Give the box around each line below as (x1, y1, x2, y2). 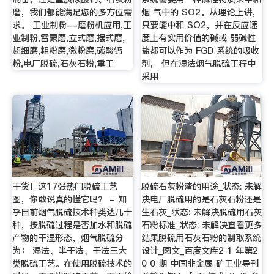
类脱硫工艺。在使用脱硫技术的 (12, 257, 132, 270)
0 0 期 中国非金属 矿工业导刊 (141, 257, 259, 270)
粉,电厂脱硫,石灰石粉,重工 (12, 57, 114, 70)
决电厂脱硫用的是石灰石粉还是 (141, 193, 262, 206)
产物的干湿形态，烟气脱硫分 (12, 232, 124, 245)
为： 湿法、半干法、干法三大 (12, 245, 127, 257)
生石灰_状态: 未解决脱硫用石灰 (141, 206, 262, 219)
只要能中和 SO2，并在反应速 (141, 18, 258, 31)
